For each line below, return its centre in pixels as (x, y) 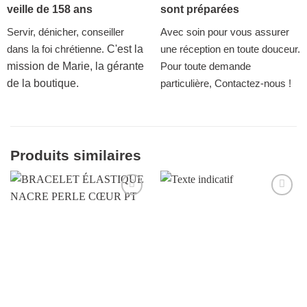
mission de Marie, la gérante (75, 66)
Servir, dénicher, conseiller (65, 32)
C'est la (125, 49)
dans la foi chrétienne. (57, 49)
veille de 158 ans (49, 10)
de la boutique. (42, 84)
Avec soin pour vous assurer (224, 32)
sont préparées (199, 10)
